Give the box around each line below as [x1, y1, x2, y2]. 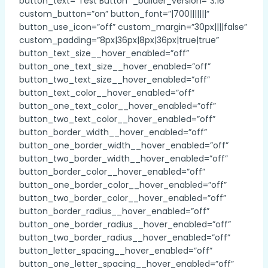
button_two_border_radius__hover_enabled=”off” [19, 231, 230, 243]
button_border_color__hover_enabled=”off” [19, 165, 205, 178]
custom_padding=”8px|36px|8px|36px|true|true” [19, 33, 219, 46]
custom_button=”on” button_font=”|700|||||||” [19, 7, 209, 20]
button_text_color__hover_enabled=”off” [19, 86, 194, 99]
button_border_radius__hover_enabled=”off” [19, 205, 209, 217]
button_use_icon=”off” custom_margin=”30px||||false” [19, 20, 247, 33]
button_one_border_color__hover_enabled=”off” [19, 178, 227, 191]
